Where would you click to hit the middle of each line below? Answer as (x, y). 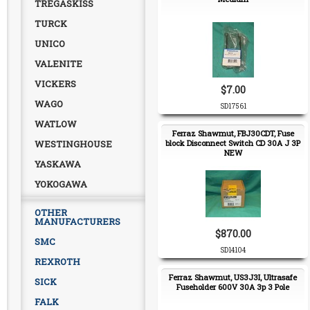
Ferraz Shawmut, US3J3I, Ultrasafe (233, 277)
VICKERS (55, 84)
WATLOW (56, 124)
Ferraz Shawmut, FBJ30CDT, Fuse (233, 133)
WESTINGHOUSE (73, 144)
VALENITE (58, 64)
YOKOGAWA (61, 184)
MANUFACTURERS (77, 221)
